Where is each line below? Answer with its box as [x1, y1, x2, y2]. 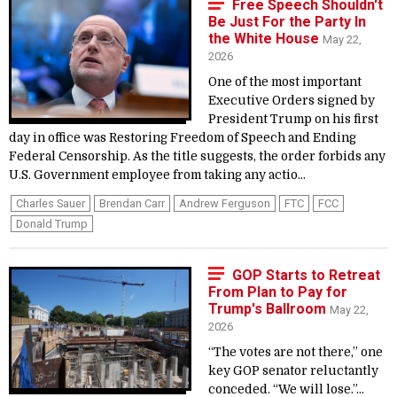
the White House [208, 30, 323, 47]
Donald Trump [16, 217, 88, 230]
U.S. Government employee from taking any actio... [9, 168, 306, 182]
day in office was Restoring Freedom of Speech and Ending [9, 131, 356, 144]
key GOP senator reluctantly [208, 364, 378, 378]
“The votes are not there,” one [208, 346, 383, 359]
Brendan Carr [99, 197, 165, 210]
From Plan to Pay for [208, 284, 347, 300]
